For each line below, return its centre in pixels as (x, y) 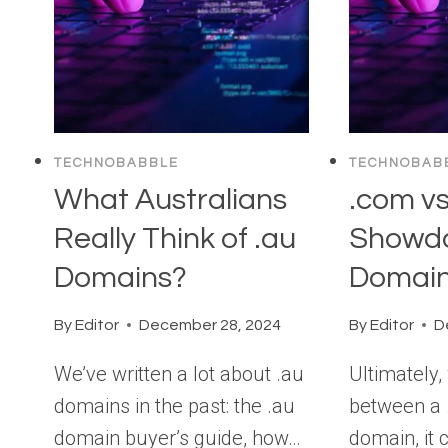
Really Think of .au (175, 238)
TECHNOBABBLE (116, 163)
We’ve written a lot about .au (179, 373)
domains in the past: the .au (174, 405)
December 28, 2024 (210, 324)
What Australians (170, 199)
